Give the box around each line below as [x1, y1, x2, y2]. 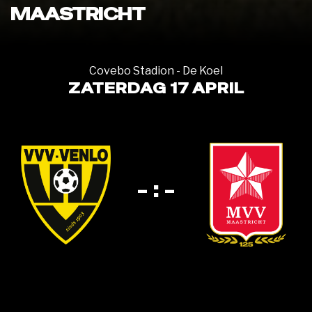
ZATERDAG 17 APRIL [68, 79, 244, 97]
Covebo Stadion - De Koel [89, 64, 223, 77]
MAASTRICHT [10, 3, 146, 25]
